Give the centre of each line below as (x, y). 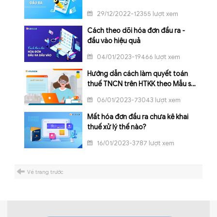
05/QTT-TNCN (110, 94)
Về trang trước (45, 172)
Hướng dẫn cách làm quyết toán (138, 74)
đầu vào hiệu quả (114, 41)
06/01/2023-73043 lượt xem (138, 100)
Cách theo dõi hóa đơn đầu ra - (136, 31)
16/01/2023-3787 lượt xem (135, 143)
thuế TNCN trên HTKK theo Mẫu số (141, 84)
